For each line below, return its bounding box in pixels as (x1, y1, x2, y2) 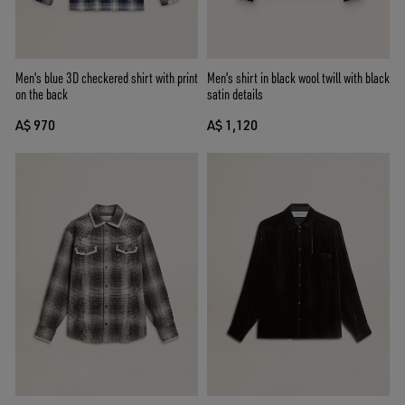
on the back (15, 84, 68, 103)
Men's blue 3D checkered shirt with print (15, 68, 198, 87)
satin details (207, 84, 263, 103)
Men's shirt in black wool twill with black (207, 68, 390, 87)
